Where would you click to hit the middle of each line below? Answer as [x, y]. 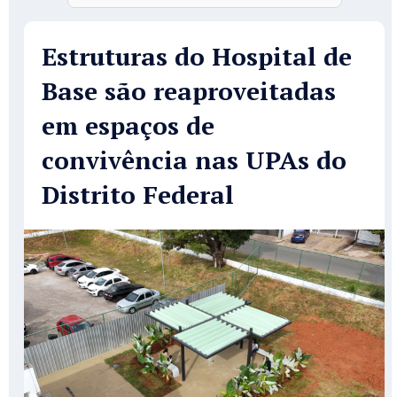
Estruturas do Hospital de [197, 57]
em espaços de [128, 126]
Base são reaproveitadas [189, 91]
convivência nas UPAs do [194, 160]
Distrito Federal [138, 195]
